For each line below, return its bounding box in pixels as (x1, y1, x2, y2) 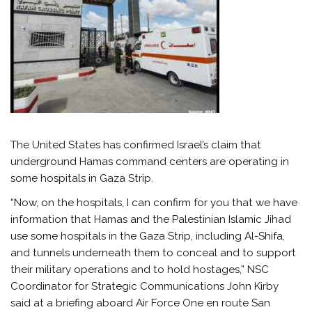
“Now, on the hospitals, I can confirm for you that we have (10, 196, 298, 210)
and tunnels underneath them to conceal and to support (10, 247, 297, 260)
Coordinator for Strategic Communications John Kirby (10, 280, 279, 293)
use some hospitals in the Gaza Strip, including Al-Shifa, (10, 230, 286, 243)
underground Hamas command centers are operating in (10, 155, 290, 168)
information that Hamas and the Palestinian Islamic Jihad (10, 213, 292, 226)
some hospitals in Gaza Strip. (10, 171, 154, 185)
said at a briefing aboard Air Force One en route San (10, 297, 271, 310)
